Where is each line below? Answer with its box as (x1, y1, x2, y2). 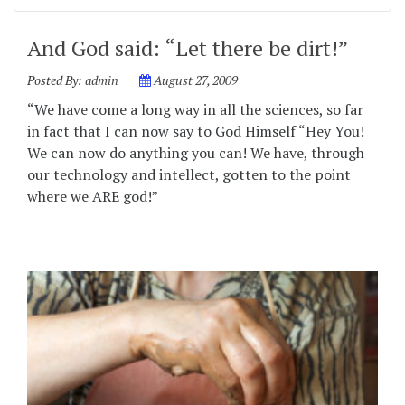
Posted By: (27, 71, 85, 89)
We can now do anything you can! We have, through (27, 143, 364, 163)
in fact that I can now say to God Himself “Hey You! (27, 121, 364, 141)
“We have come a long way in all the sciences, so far (27, 99, 363, 119)
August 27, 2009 (154, 71, 238, 89)
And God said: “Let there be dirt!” (27, 33, 348, 62)
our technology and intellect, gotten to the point (27, 165, 351, 184)
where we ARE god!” (27, 186, 158, 206)
